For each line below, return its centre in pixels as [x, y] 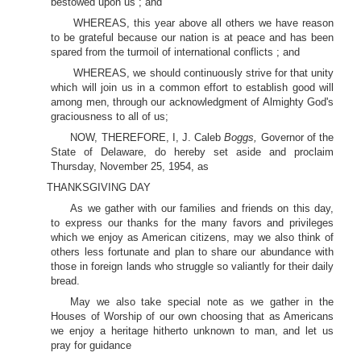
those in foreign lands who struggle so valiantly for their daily [192, 266]
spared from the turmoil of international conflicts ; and [176, 52]
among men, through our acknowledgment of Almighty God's [192, 102]
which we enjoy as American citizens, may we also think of [192, 237]
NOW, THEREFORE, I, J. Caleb [147, 137]
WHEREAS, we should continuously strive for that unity [203, 73]
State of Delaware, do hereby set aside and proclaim [192, 152]
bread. [66, 281]
